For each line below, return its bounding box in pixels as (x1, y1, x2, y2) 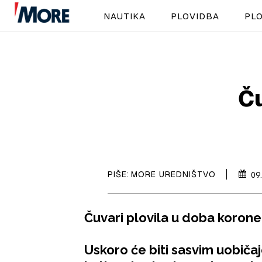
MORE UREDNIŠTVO (131, 168, 216, 180)
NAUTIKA (103, 10, 146, 22)
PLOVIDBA (170, 10, 219, 22)
